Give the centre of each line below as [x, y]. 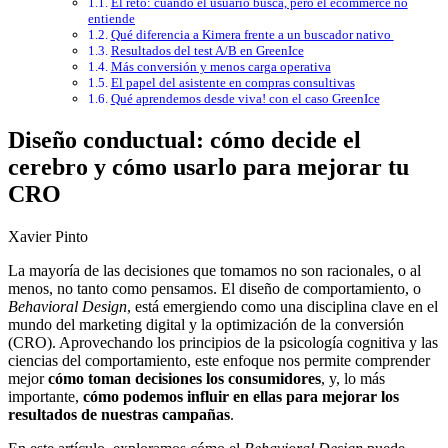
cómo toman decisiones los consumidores [184, 379]
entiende [111, 19]
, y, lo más [353, 379]
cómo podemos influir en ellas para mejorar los [241, 397]
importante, [45, 397]
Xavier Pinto [48, 237]
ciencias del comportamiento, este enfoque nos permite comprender [219, 361]
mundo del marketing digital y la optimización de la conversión [206, 325]
